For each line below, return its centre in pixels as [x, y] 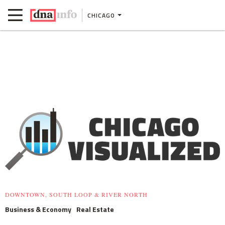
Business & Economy [38, 209]
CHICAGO [101, 15]
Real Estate [95, 209]
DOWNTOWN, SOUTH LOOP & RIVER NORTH [76, 194]
